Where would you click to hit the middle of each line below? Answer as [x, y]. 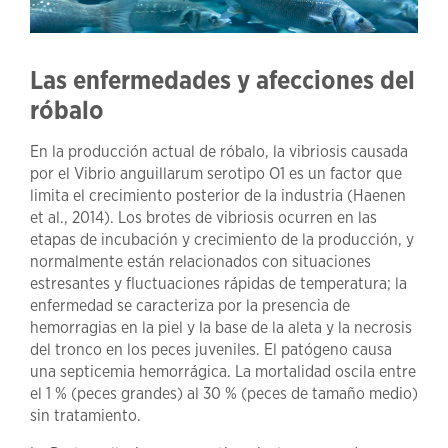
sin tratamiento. [85, 416]
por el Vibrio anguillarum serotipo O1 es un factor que [216, 174]
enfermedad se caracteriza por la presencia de [190, 306]
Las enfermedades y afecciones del [222, 80]
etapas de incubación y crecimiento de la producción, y [222, 240]
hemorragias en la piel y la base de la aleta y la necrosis [221, 328]
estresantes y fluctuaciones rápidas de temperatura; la [218, 284]
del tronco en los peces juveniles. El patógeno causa [211, 350]
